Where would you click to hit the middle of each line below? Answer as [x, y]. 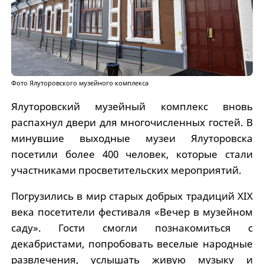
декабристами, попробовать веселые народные [132, 243]
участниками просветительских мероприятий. [126, 170]
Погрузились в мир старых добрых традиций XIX [132, 196]
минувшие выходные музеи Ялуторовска [132, 138]
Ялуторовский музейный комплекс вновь [132, 106]
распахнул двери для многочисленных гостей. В [132, 122]
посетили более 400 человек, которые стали [132, 154]
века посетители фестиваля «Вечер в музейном [132, 212]
